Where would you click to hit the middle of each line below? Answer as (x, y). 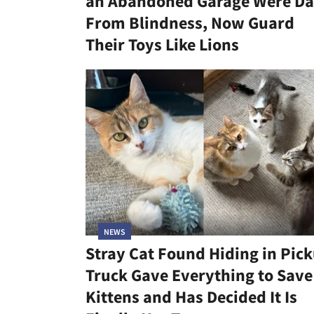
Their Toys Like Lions (162, 45)
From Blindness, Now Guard (190, 23)
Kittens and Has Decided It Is (191, 296)
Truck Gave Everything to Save (199, 275)
